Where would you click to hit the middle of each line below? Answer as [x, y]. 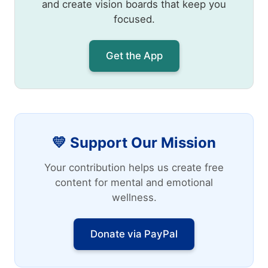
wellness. [134, 198]
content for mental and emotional [134, 183]
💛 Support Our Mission [134, 143]
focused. [134, 19]
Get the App [134, 56]
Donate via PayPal [134, 234]
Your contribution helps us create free [134, 168]
